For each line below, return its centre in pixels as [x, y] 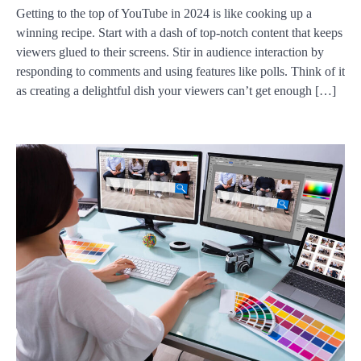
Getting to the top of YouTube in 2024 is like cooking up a [164, 14]
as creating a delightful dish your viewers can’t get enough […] [176, 91]
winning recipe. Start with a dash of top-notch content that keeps [179, 33]
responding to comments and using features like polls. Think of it [180, 72]
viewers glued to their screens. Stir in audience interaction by [170, 52]
